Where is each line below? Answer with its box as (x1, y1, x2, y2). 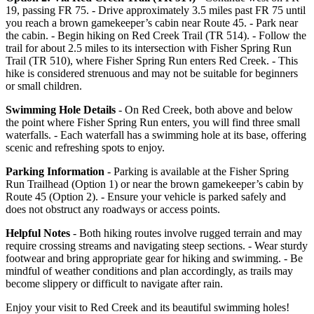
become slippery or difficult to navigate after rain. (6, 278, 223, 289)
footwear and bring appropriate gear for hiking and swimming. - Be (6, 252, 303, 264)
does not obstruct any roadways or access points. (6, 203, 220, 215)
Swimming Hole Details (6, 104, 116, 116)
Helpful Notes (6, 227, 70, 239)
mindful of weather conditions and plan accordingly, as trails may (6, 265, 293, 277)
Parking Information (6, 165, 104, 177)
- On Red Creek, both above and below (116, 104, 293, 116)
